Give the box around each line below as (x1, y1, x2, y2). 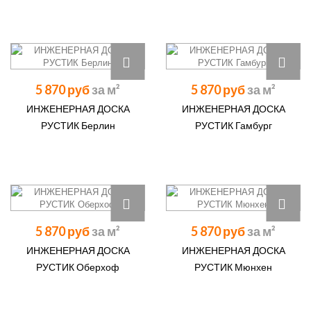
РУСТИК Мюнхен (194, 261, 272, 273)
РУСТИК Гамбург (194, 119, 272, 131)
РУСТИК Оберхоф (36, 261, 119, 273)
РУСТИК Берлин (40, 119, 115, 131)
